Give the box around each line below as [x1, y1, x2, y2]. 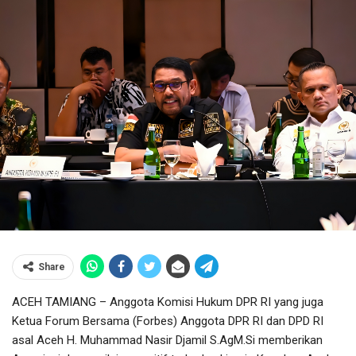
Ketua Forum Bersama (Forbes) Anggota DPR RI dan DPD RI [12, 314, 323, 329]
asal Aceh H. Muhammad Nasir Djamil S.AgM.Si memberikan [12, 333, 323, 348]
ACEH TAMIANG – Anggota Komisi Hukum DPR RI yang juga [12, 295, 323, 310]
